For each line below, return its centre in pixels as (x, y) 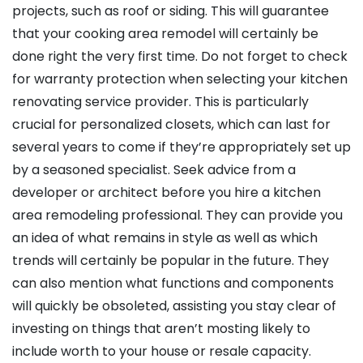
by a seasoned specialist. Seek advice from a (154, 170)
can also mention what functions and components (173, 284)
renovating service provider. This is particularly (160, 102)
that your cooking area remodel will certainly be (165, 34)
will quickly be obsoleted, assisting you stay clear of (174, 306)
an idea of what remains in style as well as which (165, 238)
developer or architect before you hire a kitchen (167, 193)
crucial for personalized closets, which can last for (171, 125)
